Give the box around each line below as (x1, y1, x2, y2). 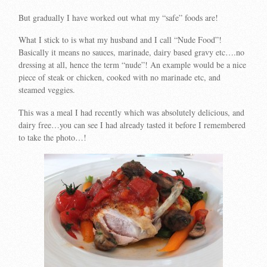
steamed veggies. (18, 84, 76, 96)
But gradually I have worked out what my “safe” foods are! (18, 11, 219, 23)
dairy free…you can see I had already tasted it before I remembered (18, 119, 246, 131)
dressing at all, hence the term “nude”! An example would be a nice (18, 59, 247, 71)
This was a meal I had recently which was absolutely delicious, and (18, 107, 245, 119)
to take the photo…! (18, 132, 87, 144)
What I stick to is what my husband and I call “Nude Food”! (18, 34, 222, 46)
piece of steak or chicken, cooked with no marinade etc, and (18, 72, 221, 83)
